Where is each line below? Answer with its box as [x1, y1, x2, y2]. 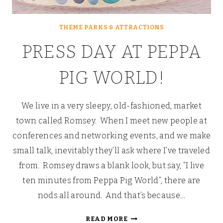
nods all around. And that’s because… [37, 191, 186, 201]
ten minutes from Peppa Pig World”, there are [22, 176, 201, 186]
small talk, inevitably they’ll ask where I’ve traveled [12, 146, 211, 156]
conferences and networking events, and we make [12, 131, 211, 141]
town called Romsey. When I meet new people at [16, 116, 207, 126]
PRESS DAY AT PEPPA [21, 41, 202, 63]
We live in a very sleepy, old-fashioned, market [21, 101, 202, 111]
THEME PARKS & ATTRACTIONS [59, 24, 164, 31]
